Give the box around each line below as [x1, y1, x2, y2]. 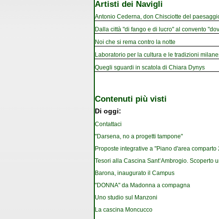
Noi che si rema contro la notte [95, 38, 175, 45]
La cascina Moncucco [95, 206, 153, 214]
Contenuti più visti [95, 93, 167, 104]
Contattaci [95, 121, 122, 128]
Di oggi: [95, 108, 121, 115]
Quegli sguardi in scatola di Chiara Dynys [95, 64, 205, 71]
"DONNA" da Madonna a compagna [95, 182, 190, 189]
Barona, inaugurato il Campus [95, 170, 175, 177]
